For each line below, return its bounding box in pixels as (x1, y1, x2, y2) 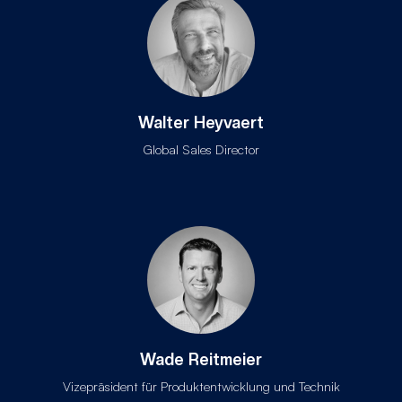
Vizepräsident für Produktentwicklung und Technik (62, 378, 340, 395)
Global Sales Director (143, 141, 259, 158)
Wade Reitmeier (140, 350, 262, 370)
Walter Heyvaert (138, 113, 264, 133)
